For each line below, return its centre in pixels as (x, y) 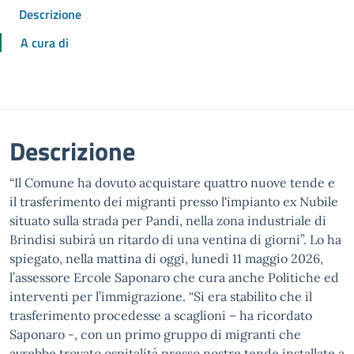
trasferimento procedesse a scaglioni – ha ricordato (161, 315)
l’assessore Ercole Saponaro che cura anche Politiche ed (174, 277)
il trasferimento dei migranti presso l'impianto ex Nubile (174, 201)
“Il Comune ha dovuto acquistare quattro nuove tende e (172, 183)
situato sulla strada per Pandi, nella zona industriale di (168, 220)
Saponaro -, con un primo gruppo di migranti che (155, 334)
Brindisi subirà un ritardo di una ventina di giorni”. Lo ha (175, 239)
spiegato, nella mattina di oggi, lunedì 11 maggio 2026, (166, 258)
